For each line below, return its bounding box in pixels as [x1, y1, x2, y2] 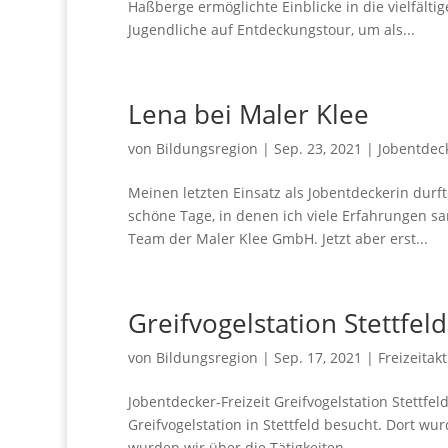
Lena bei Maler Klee [127, 95, 369, 132]
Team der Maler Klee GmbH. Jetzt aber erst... [127, 228, 428, 248]
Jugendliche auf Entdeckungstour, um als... [127, 19, 415, 39]
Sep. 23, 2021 [273, 138, 362, 158]
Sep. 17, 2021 [273, 347, 362, 367]
